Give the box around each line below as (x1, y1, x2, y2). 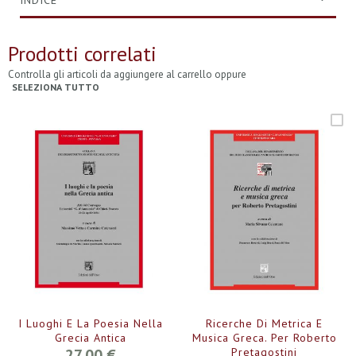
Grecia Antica (55, 330, 127, 345)
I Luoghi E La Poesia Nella (18, 315, 164, 331)
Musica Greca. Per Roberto (192, 330, 337, 345)
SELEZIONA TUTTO (12, 81, 99, 93)
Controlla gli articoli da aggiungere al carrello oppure (8, 68, 246, 81)
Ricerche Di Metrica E (206, 315, 323, 331)
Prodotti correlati (8, 41, 157, 67)
